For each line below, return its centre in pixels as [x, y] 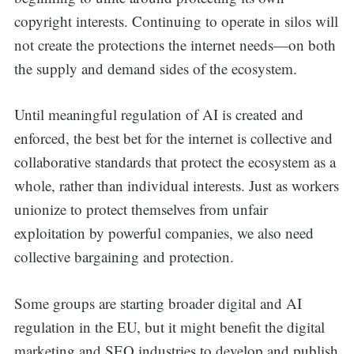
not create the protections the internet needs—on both [175, 44]
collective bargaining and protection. [126, 257]
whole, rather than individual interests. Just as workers [176, 186]
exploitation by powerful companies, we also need [164, 233]
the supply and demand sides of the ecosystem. [155, 68]
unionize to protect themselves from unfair [141, 209]
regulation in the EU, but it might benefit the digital [169, 326]
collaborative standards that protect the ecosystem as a [175, 162]
